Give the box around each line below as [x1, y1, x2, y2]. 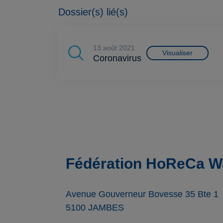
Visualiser [162, 48, 193, 57]
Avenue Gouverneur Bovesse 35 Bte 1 [66, 189, 219, 200]
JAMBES [88, 203, 124, 213]
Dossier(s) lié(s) [58, 6, 128, 17]
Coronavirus [93, 53, 141, 64]
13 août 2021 [97, 44, 135, 52]
